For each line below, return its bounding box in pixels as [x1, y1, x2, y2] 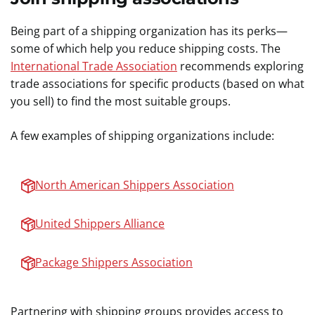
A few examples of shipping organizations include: [11, 128, 274, 143]
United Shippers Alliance [35, 216, 165, 231]
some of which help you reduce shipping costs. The [11, 41, 281, 56]
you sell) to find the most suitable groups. [11, 94, 233, 109]
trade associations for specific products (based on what [11, 76, 304, 91]
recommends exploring [177, 58, 304, 74]
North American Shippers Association [35, 177, 234, 193]
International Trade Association [11, 58, 177, 74]
